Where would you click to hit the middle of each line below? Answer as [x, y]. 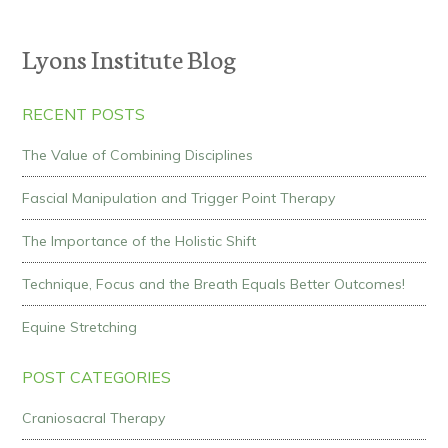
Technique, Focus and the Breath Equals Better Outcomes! [214, 284]
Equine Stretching [80, 327]
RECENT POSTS [84, 114]
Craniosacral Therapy [94, 418]
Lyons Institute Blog [129, 58]
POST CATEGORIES [97, 377]
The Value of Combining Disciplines [138, 155]
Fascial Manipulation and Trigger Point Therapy [179, 198]
